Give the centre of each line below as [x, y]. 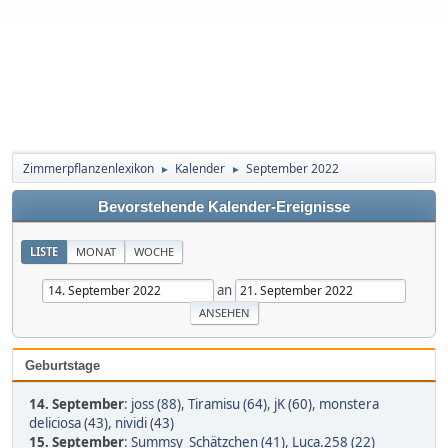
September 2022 [292, 168]
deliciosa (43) [68, 422]
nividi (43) [144, 422]
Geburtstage [62, 365]
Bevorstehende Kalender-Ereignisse [224, 207]
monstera [349, 403]
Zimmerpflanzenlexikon [88, 168]
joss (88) [156, 403]
